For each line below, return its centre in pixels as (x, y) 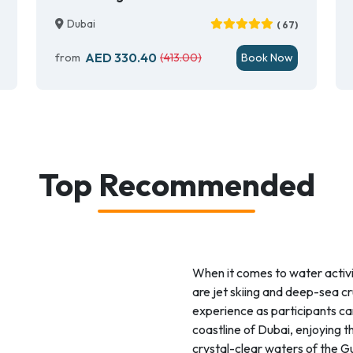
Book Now (267, 58)
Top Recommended (176, 184)
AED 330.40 (121, 58)
